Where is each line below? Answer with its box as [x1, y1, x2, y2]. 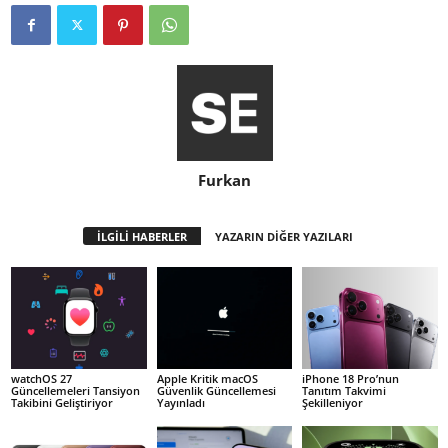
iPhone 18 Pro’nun [302, 370, 400, 386]
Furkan [198, 170, 251, 191]
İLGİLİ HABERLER [96, 229, 187, 245]
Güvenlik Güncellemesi [156, 382, 276, 398]
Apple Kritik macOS [156, 370, 258, 386]
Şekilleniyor [302, 394, 364, 410]
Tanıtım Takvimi [302, 382, 387, 398]
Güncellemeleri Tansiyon [11, 382, 140, 398]
